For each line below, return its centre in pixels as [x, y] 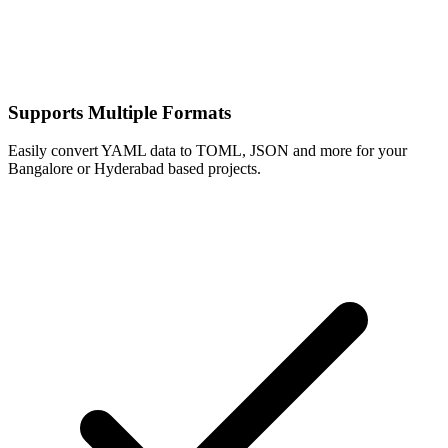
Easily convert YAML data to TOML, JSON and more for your [207, 151]
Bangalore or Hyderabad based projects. [134, 169]
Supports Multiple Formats [119, 112]
